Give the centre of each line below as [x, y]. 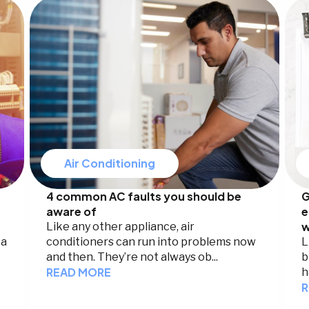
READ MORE [79, 272]
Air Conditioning [110, 163]
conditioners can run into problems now [151, 242]
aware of [72, 212]
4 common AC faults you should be [144, 197]
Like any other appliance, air [121, 227]
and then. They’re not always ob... [132, 257]
